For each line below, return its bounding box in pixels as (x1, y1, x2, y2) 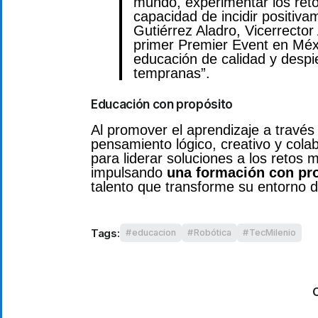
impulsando (91, 164, 167, 180)
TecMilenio (248, 227, 296, 238)
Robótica (193, 227, 231, 238)
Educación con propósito (91, 96, 234, 111)
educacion (131, 227, 176, 238)
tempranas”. (133, 65, 210, 82)
